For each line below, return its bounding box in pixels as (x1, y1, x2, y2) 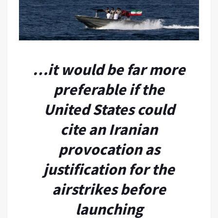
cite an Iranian (60, 119, 158, 139)
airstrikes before (52, 179, 166, 199)
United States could (43, 99, 175, 119)
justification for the (43, 159, 175, 179)
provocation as (58, 139, 160, 159)
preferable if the (54, 79, 164, 99)
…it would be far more (33, 59, 185, 79)
